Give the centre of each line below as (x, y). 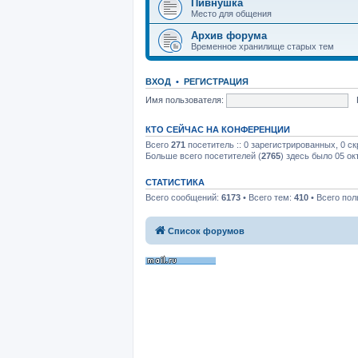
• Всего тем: (267, 197)
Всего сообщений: (183, 197)
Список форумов (206, 231)
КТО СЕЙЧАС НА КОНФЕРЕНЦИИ (218, 129)
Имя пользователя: (185, 99)
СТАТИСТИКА (175, 182)
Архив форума (229, 36)
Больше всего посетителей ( (203, 156)
